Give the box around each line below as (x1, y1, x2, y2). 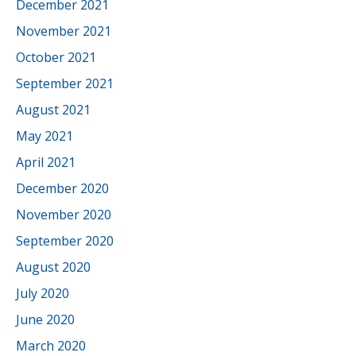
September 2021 (16, 75, 114, 92)
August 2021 (16, 101, 91, 118)
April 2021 (16, 153, 75, 171)
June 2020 (16, 311, 75, 328)
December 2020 (16, 180, 109, 197)
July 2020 (16, 284, 69, 302)
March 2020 (16, 337, 86, 354)
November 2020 (16, 206, 111, 223)
